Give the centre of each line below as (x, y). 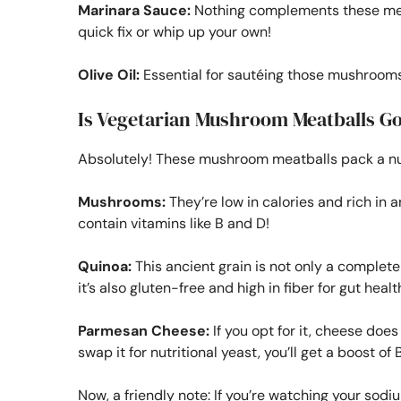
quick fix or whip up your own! (175, 31)
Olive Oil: (109, 74)
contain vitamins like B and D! (174, 223)
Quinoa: (105, 266)
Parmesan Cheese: (144, 330)
